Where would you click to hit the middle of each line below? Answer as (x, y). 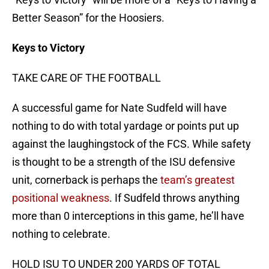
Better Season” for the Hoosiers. (88, 18)
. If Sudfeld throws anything (174, 198)
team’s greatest (198, 180)
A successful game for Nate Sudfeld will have (119, 108)
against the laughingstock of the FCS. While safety (131, 144)
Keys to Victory (48, 48)
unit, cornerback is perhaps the (86, 180)
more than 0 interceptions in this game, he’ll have (128, 216)
